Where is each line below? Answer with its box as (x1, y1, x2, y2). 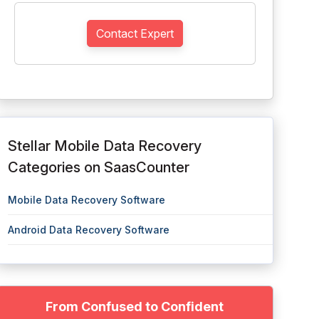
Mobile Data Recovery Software (7, 194, 165, 206)
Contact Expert (95, 26, 174, 41)
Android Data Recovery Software (7, 224, 169, 236)
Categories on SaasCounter (7, 159, 189, 176)
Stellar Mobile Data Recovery (7, 137, 202, 155)
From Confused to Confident (46, 299, 224, 314)
